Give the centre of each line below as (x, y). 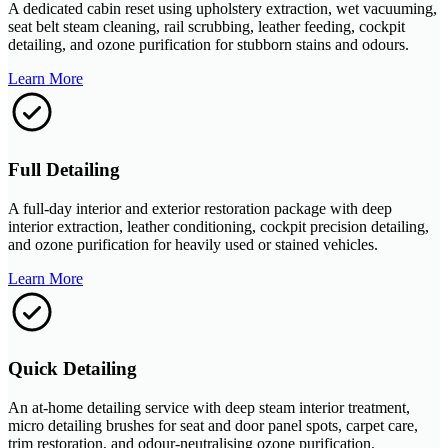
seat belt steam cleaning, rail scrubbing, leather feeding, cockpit (206, 27)
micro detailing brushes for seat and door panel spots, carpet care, (213, 425)
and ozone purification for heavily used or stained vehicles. (193, 244)
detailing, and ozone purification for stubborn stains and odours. (208, 45)
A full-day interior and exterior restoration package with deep (200, 208)
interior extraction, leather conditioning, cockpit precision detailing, (218, 226)
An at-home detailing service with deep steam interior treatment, (209, 407)
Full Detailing (64, 169)
